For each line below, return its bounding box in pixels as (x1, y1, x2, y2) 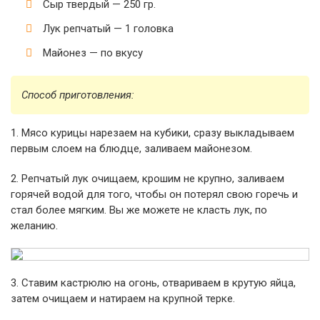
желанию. (11, 219, 58, 232)
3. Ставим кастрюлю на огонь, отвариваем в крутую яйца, (11, 276, 296, 289)
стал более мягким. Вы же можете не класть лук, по (11, 203, 267, 216)
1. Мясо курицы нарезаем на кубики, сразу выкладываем (11, 126, 294, 139)
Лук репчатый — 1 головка (43, 21, 174, 35)
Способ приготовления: (21, 88, 134, 101)
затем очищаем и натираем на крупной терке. (11, 291, 235, 305)
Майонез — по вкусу (43, 46, 143, 59)
